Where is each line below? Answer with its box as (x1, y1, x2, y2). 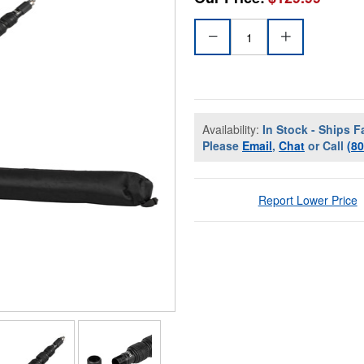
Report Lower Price (258, 192, 357, 209)
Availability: (202, 121, 262, 138)
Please (202, 137, 242, 154)
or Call (305, 137, 347, 154)
